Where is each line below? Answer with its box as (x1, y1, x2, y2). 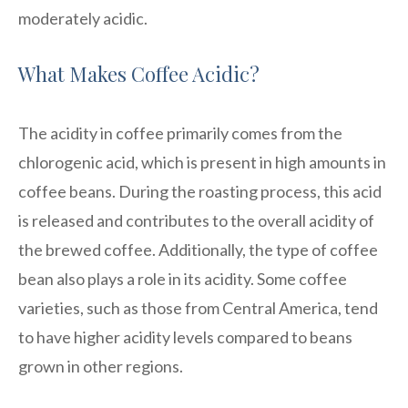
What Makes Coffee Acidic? (18, 59, 260, 87)
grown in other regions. (18, 355, 183, 376)
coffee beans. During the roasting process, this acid (18, 180, 382, 201)
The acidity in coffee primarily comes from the (18, 122, 342, 143)
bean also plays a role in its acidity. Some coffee (18, 268, 347, 289)
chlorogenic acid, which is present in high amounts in (18, 151, 386, 172)
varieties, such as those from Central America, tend (18, 297, 378, 318)
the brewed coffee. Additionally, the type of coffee (18, 239, 378, 260)
